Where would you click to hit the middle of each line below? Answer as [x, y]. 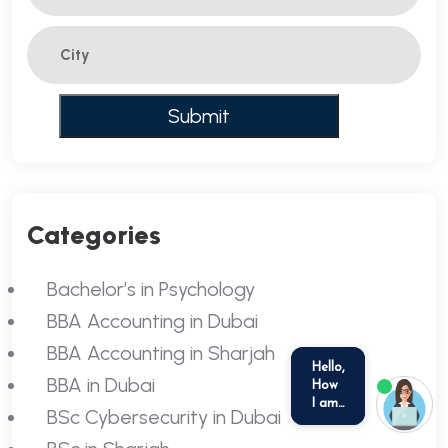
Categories [94, 234]
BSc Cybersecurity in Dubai [164, 416]
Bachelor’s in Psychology [151, 288]
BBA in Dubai [101, 384]
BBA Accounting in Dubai [152, 320]
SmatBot [248, 432]
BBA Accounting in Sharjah [161, 352]
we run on [194, 432]
